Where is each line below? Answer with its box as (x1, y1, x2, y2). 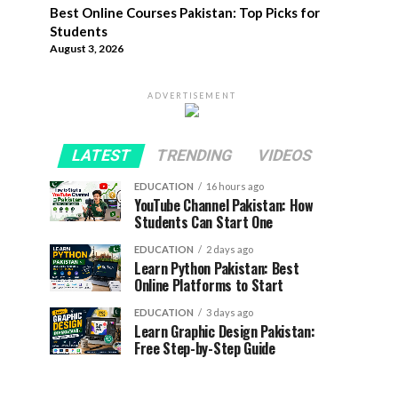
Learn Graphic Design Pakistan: (134, 321, 315, 343)
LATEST (69, 147, 133, 165)
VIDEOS (255, 147, 314, 165)
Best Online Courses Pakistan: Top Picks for (50, 4, 320, 21)
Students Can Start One (134, 211, 273, 234)
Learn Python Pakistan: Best (134, 258, 299, 280)
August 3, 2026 (50, 42, 123, 56)
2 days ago (206, 243, 253, 256)
